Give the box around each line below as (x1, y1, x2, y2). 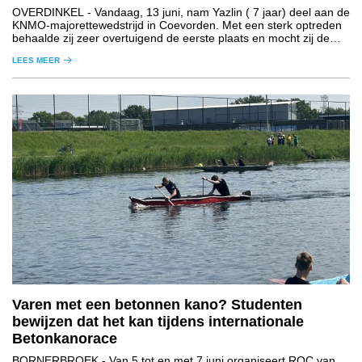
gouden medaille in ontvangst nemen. (12, 44, 204, 58)
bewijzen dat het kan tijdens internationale (12, 314, 304, 330)
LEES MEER (12, 56, 60, 65)
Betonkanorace (12, 330, 117, 347)
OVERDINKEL (12, 6, 84, 19)
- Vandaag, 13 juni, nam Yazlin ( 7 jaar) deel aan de (84, 6, 350, 19)
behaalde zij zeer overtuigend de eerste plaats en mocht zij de (12, 32, 330, 45)
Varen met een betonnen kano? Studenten (12, 297, 302, 314)
